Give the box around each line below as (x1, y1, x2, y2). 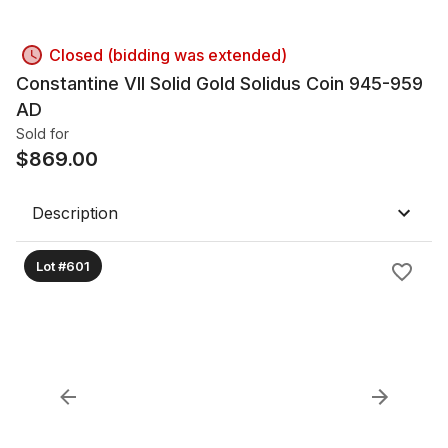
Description (32, 203, 118, 223)
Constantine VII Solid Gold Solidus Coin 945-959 (16, 73, 423, 94)
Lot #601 (36, 257, 90, 274)
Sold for (16, 125, 69, 142)
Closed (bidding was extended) (49, 45, 287, 65)
